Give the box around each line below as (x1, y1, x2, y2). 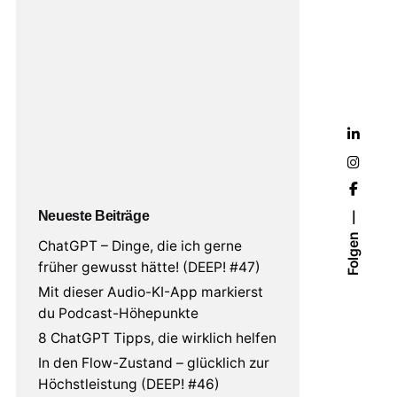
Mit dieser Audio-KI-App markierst (37, 284, 263, 301)
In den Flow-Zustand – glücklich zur (37, 354, 269, 372)
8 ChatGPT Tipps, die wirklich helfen (37, 330, 276, 347)
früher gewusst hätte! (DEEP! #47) (37, 259, 261, 276)
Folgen (344, 230, 362, 276)
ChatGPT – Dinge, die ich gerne (37, 237, 242, 255)
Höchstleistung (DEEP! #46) (37, 376, 220, 393)
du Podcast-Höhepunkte (37, 305, 198, 323)
